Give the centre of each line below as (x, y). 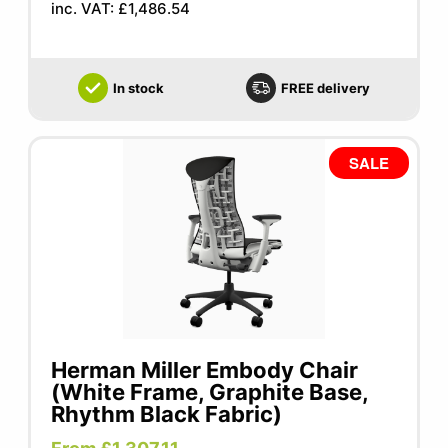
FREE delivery (326, 87)
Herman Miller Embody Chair (205, 369)
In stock (138, 87)
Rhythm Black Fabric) (167, 413)
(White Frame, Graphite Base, (210, 391)
